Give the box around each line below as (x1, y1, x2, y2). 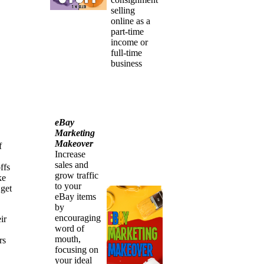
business (111, 58, 143, 68)
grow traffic (55, 170, 99, 180)
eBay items (55, 192, 97, 202)
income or (111, 37, 148, 47)
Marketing (55, 128, 95, 138)
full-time (111, 47, 143, 58)
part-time (111, 26, 144, 37)
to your (55, 181, 82, 191)
